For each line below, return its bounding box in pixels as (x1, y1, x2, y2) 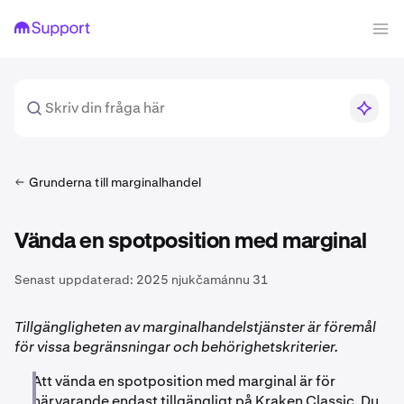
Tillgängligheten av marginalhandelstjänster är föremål (14, 317, 376, 336)
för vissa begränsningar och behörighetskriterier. (14, 337, 338, 356)
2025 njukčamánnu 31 (136, 271, 269, 288)
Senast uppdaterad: (14, 271, 133, 288)
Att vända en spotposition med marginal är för (32, 372, 335, 390)
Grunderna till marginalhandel (29, 174, 201, 190)
